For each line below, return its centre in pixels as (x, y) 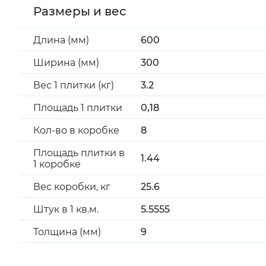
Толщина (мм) (67, 232)
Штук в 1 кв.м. (66, 209)
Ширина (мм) (66, 63)
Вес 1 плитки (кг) (74, 85)
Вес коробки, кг (72, 187)
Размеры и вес (80, 11)
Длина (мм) (61, 40)
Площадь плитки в (79, 153)
